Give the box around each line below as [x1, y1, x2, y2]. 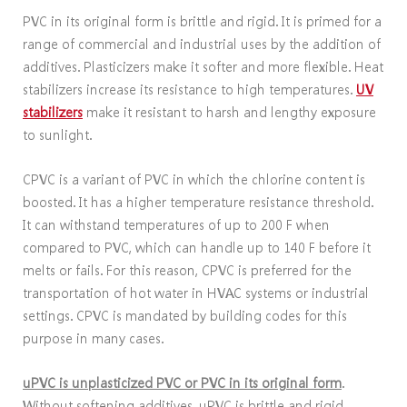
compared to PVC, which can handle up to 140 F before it [23, 238, 371, 257]
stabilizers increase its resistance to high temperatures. [23, 80, 356, 99]
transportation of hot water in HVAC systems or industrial [23, 283, 369, 303]
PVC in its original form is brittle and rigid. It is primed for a [23, 12, 382, 31]
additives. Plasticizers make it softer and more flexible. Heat [23, 57, 383, 76]
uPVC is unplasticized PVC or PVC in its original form [23, 373, 342, 392]
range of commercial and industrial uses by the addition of [23, 35, 381, 54]
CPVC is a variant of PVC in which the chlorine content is [23, 170, 365, 189]
